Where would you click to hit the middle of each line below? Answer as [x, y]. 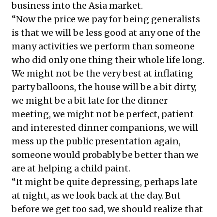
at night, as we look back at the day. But [96, 195]
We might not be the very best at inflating [102, 73]
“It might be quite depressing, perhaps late [105, 182]
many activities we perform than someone [103, 46]
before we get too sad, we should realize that [107, 209]
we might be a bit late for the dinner [90, 100]
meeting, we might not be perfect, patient [103, 114]
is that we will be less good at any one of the [106, 32]
